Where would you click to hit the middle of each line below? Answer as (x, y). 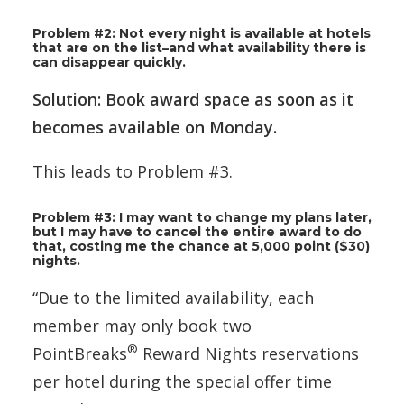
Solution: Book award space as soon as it (193, 99)
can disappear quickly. (109, 62)
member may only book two (142, 326)
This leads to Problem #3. (133, 171)
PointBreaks (80, 353)
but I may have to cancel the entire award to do (197, 232)
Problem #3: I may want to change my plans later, (202, 217)
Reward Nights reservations (248, 353)
